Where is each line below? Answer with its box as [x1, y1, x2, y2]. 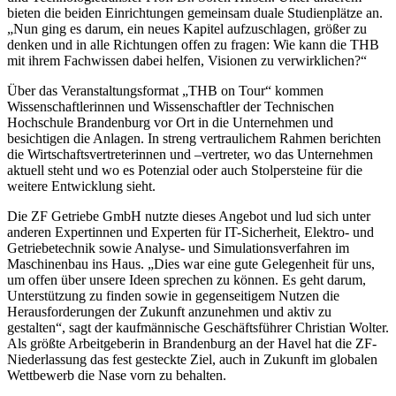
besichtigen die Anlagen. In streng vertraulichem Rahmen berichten [7, 130, 381, 146]
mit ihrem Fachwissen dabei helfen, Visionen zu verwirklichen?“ [7, 52, 367, 68]
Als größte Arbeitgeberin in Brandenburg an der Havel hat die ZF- [7, 335, 377, 351]
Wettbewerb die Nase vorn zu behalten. [7, 367, 226, 383]
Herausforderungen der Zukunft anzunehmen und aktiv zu [7, 303, 331, 319]
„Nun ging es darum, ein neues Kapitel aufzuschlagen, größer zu [7, 20, 367, 36]
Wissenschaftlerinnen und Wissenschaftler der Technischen [7, 98, 334, 114]
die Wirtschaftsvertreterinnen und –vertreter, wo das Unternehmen [7, 146, 373, 162]
